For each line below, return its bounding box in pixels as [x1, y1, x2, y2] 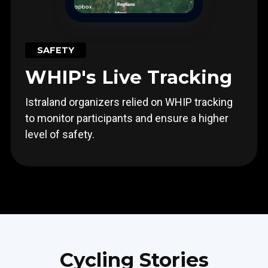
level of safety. [25, 128, 95, 141]
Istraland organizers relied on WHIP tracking [25, 96, 233, 109]
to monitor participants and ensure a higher [25, 112, 229, 125]
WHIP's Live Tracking [25, 66, 232, 89]
